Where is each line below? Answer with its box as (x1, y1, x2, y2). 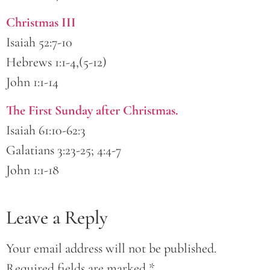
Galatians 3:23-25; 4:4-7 (6, 142, 121, 159)
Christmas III (6, 14, 76, 30)
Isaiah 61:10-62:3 (6, 122, 86, 139)
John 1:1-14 (6, 74, 58, 90)
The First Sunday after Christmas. (6, 102, 178, 119)
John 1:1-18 (6, 162, 59, 178)
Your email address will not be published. (6, 240, 216, 257)
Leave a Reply (6, 206, 108, 230)
